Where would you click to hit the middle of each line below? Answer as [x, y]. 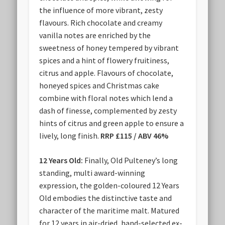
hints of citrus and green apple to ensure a [112, 123]
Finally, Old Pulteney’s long [131, 160]
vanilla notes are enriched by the [95, 35]
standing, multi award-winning [92, 173]
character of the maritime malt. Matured [109, 211]
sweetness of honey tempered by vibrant [109, 48]
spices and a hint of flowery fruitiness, [104, 61]
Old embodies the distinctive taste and [106, 198]
